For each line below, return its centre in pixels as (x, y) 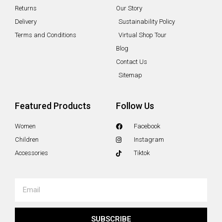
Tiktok (142, 153)
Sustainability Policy (147, 22)
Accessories (31, 153)
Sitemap (130, 75)
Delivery (26, 22)
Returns (26, 8)
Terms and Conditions (46, 35)
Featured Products (53, 106)
